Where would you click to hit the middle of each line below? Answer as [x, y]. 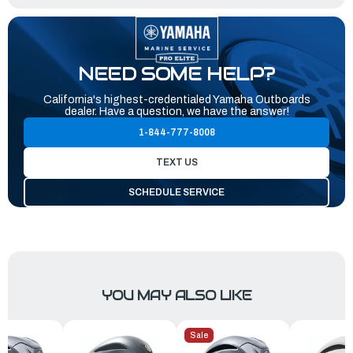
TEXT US [176, 162]
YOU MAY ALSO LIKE [176, 295]
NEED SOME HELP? [176, 73]
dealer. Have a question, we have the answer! [176, 111]
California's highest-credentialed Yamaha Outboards [176, 99]
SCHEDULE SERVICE [176, 192]
